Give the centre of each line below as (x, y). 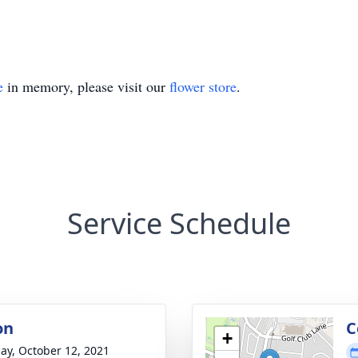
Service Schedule (179, 223)
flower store (203, 86)
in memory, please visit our (86, 86)
